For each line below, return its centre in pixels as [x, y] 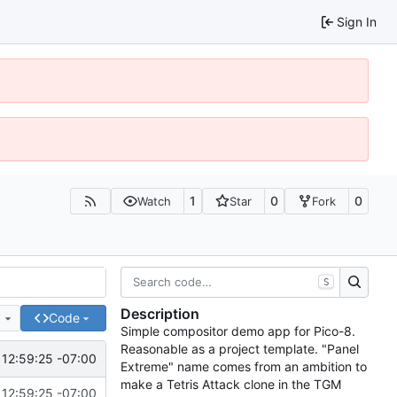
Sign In [357, 21]
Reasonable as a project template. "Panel [240, 349]
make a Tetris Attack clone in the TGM [231, 385]
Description [160, 314]
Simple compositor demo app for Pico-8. [238, 331]
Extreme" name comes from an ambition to [244, 367]
